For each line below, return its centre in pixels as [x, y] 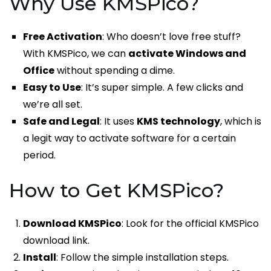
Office [39, 70]
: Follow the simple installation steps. [143, 257]
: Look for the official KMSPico [191, 223]
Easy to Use [52, 87]
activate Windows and [188, 53]
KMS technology [179, 121]
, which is [241, 121]
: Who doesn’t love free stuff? [172, 36]
